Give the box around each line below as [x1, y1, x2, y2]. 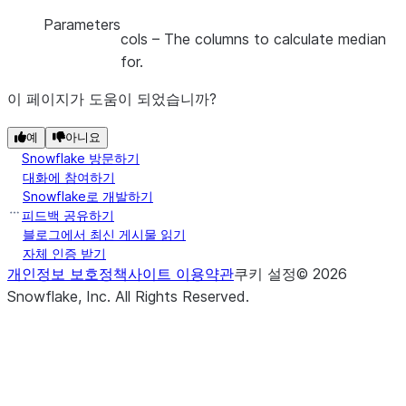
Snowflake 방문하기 [22, 150, 140, 166]
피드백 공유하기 [22, 208, 114, 223]
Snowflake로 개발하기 [23, 188, 153, 204]
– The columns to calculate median [148, 30, 386, 48]
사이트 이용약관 [128, 265, 234, 283]
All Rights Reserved [115, 287, 246, 305]
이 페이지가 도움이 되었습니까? [7, 90, 217, 108]
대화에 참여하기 [23, 169, 115, 185]
